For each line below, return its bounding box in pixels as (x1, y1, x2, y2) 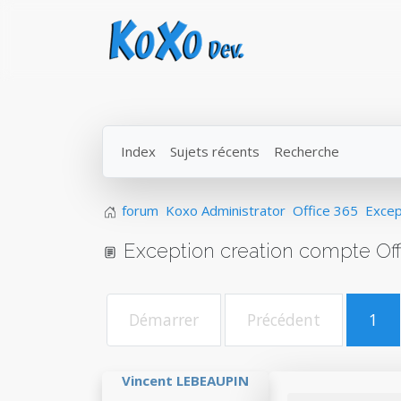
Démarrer (129, 309, 199, 330)
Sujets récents (170, 142, 260, 160)
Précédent (247, 309, 320, 330)
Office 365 (293, 201, 358, 219)
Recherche (274, 142, 339, 160)
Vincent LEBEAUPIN (122, 371, 249, 389)
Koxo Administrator (166, 201, 286, 219)
